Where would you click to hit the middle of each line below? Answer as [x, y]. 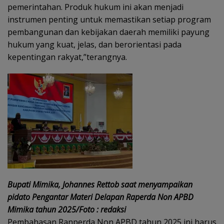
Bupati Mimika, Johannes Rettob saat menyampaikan [100, 184]
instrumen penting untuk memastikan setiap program [109, 19]
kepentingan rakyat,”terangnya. [67, 57]
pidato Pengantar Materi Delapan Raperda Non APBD [100, 197]
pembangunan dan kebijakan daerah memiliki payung [108, 32]
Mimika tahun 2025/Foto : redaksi [67, 209]
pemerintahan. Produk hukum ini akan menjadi [95, 7]
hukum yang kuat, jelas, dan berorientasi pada [94, 44]
